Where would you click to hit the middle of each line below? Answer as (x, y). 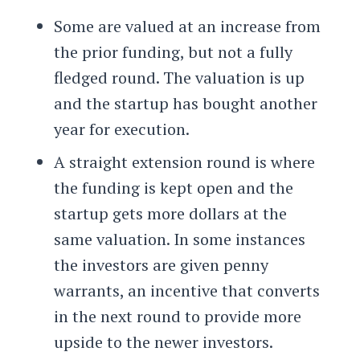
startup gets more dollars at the (170, 214)
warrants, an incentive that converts (186, 291)
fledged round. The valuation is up (179, 78)
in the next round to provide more (177, 317)
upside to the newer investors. (163, 342)
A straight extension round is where (184, 162)
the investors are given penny (161, 265)
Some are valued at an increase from (187, 27)
